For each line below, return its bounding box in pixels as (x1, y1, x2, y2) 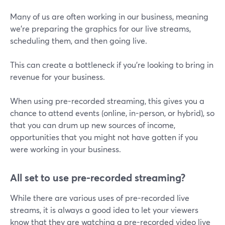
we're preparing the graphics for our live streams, (10, 23, 191, 34)
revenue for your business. (10, 71, 105, 82)
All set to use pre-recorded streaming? (10, 171, 185, 185)
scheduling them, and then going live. (10, 35, 147, 46)
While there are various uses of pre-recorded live (10, 192, 189, 203)
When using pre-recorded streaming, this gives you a (10, 95, 204, 106)
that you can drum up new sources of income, (10, 120, 175, 131)
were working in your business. (10, 144, 121, 155)
